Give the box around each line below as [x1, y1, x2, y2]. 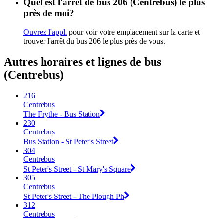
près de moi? [23, 8, 74, 19]
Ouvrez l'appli [23, 28, 67, 37]
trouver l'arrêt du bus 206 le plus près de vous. [23, 37, 165, 45]
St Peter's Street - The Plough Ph [23, 192, 124, 200]
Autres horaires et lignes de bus [4, 55, 161, 68]
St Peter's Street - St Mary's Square [23, 164, 131, 173]
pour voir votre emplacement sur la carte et [67, 28, 200, 37]
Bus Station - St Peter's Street [23, 137, 113, 146]
